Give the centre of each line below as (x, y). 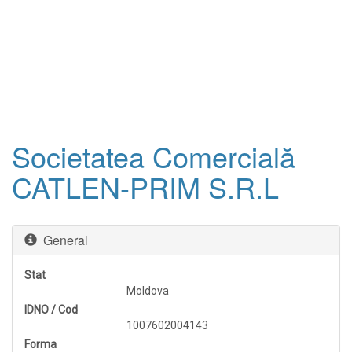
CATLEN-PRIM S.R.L (145, 187)
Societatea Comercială (154, 156)
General (62, 240)
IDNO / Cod (51, 310)
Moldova (148, 291)
